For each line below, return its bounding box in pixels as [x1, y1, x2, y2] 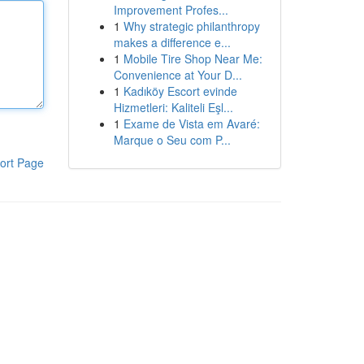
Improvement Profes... [113, 2, 228, 18]
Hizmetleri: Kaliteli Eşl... [113, 99, 233, 115]
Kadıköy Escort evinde [123, 83, 237, 99]
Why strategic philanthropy [123, 18, 260, 34]
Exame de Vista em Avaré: [123, 115, 260, 132]
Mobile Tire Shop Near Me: [123, 50, 262, 67]
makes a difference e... [113, 34, 231, 50]
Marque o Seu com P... [113, 132, 231, 148]
